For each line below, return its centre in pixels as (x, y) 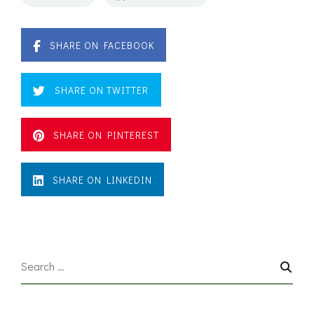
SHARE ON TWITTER (102, 90)
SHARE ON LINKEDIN (102, 180)
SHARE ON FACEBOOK (102, 46)
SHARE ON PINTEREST (106, 135)
